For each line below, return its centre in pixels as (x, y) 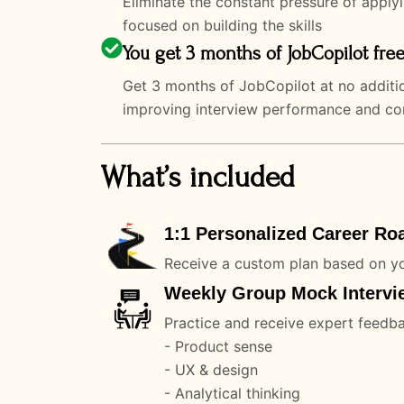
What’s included (198, 177)
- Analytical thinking (232, 393)
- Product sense (218, 346)
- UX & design (211, 369)
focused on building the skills (222, 25)
